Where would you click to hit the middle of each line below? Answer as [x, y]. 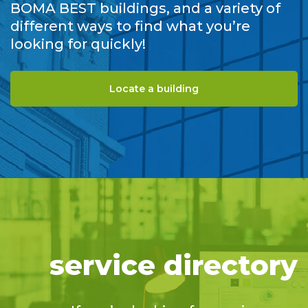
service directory [174, 265]
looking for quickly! [78, 44]
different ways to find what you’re [130, 26]
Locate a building [154, 88]
